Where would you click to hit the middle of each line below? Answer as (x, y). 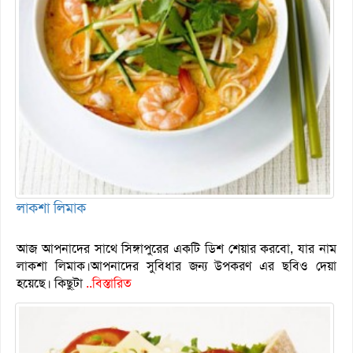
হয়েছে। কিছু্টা (51, 284)
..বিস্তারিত (109, 284)
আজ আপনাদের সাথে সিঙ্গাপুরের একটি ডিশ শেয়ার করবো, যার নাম (176, 249)
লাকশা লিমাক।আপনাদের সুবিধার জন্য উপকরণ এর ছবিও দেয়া (176, 266)
